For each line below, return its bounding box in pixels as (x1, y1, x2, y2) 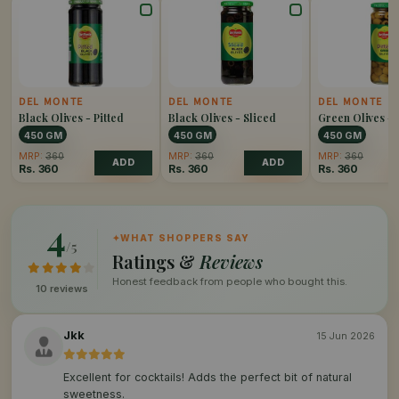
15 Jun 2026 (317, 330, 375, 343)
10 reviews (36, 282, 89, 296)
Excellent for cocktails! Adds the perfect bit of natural (63, 370, 352, 385)
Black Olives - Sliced (168, 110, 276, 126)
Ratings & (111, 249, 199, 274)
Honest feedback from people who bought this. (111, 275, 347, 289)
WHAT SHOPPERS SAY (119, 232, 250, 244)
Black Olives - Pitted (19, 110, 124, 126)
